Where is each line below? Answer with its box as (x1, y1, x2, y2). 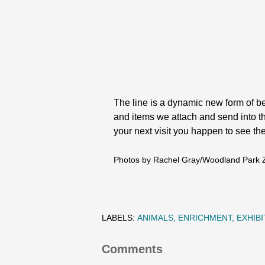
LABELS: (102, 213, 135, 222)
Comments (102, 243, 163, 256)
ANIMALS (137, 213, 173, 222)
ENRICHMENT (178, 213, 232, 222)
